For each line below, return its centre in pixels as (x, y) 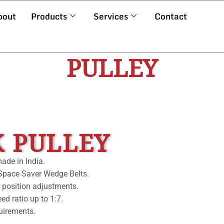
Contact (171, 16)
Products (49, 16)
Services (111, 16)
